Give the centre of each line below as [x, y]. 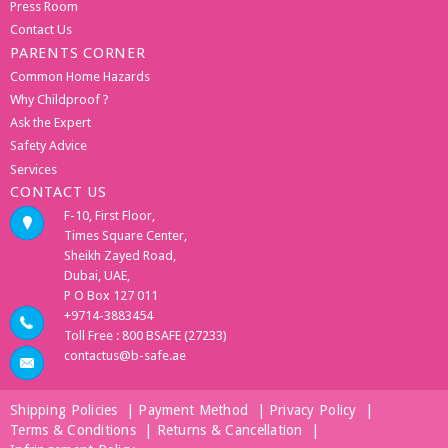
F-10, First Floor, [109, 215]
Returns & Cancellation [229, 429]
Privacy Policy [312, 409]
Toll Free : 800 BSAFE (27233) [145, 335]
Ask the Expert [50, 122]
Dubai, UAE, [97, 275]
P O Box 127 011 [111, 295]
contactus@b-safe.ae [125, 355]
